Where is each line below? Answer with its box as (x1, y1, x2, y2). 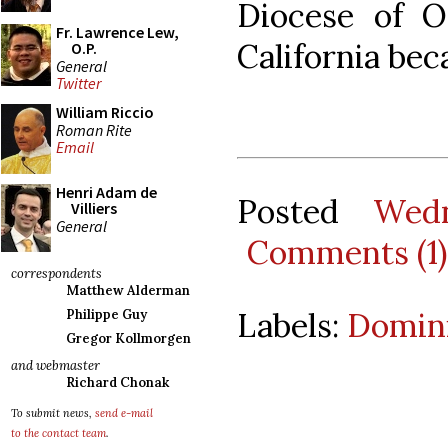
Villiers (71, 198, 117, 218)
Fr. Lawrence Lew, (56, 22, 179, 42)
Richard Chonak (66, 374, 169, 391)
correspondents (11, 265, 102, 282)
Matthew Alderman (66, 282, 190, 299)
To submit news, (11, 406, 95, 420)
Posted (237, 190, 373, 232)
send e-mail (95, 406, 153, 420)
